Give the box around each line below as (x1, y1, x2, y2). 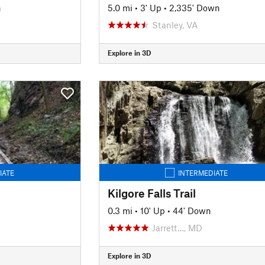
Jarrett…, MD (151, 222, 202, 233)
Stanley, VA (151, 19, 198, 30)
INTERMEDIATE (178, 168, 228, 177)
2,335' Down (169, 2, 220, 13)
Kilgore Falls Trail (107, 186, 196, 200)
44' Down (172, 205, 211, 216)
